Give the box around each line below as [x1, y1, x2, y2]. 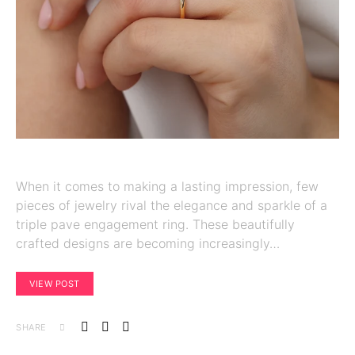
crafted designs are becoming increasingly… [16, 235, 280, 251]
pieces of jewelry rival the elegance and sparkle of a [16, 197, 327, 213]
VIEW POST [29, 278, 80, 289]
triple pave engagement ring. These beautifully [16, 216, 295, 232]
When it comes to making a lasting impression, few [16, 178, 319, 194]
